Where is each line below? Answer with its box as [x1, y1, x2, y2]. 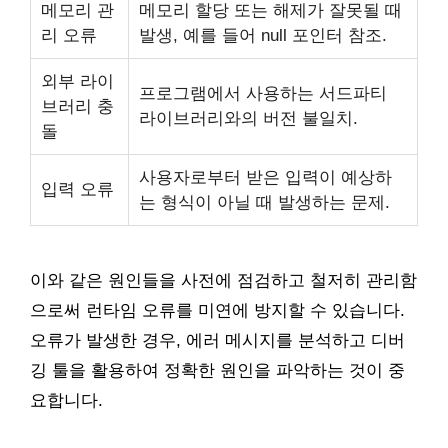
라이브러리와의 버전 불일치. [139, 109, 358, 128]
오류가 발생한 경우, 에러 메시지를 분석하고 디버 [30, 331, 405, 350]
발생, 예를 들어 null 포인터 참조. [139, 26, 387, 45]
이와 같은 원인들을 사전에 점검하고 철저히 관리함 [30, 271, 417, 290]
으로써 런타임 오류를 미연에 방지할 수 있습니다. [30, 301, 405, 320]
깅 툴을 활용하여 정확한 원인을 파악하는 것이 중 [30, 361, 405, 380]
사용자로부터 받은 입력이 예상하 [139, 168, 392, 187]
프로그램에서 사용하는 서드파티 [139, 84, 387, 103]
